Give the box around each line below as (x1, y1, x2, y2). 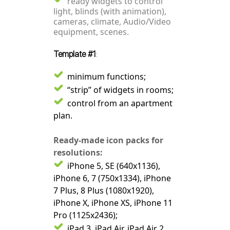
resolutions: (53, 147, 103, 158)
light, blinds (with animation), (53, 6, 166, 17)
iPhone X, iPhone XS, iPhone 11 (53, 197, 172, 208)
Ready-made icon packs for (53, 135, 163, 146)
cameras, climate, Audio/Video (53, 16, 171, 27)
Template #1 (53, 49, 96, 59)
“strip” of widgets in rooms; (67, 84, 174, 95)
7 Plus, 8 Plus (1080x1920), (53, 185, 154, 196)
